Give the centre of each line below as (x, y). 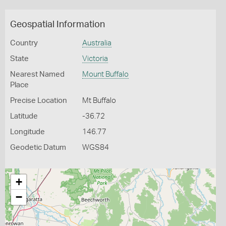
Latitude (24, 116)
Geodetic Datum (38, 148)
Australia (97, 43)
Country (24, 43)
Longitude (27, 132)
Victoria (95, 59)
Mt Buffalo (99, 101)
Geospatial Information (58, 25)
